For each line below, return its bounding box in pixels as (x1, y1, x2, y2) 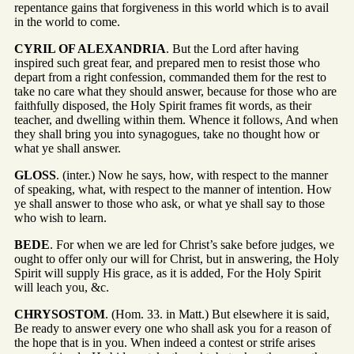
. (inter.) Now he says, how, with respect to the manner (56, 168, 328, 183)
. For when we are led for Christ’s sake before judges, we (50, 238, 334, 252)
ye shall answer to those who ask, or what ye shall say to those (14, 197, 325, 211)
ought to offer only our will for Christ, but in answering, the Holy (14, 252, 339, 266)
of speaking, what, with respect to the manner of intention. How (14, 183, 332, 197)
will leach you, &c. (14, 281, 109, 295)
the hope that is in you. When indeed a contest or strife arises (14, 336, 315, 350)
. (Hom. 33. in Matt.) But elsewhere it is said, (105, 307, 330, 322)
